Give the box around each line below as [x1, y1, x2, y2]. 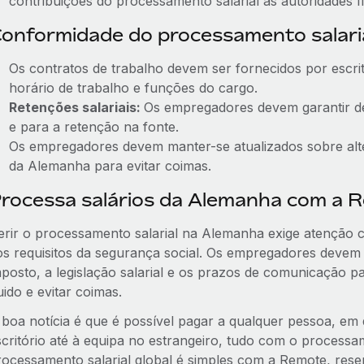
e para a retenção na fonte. [8, 119, 179, 135]
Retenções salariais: [8, 99, 144, 115]
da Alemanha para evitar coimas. [8, 158, 211, 174]
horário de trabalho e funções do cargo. [8, 80, 258, 96]
